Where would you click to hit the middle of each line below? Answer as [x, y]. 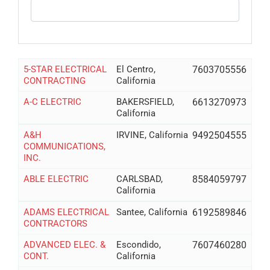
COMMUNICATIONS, [64, 146]
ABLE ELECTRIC [56, 179]
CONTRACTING [54, 80]
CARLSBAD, [140, 179]
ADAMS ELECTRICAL [66, 212]
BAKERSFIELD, [146, 102]
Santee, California [152, 212]
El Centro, [136, 69]
